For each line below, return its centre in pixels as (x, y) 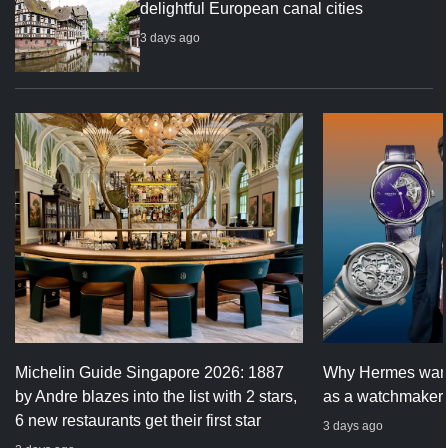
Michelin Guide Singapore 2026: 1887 (149, 373)
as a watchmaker (383, 397)
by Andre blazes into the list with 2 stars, (156, 397)
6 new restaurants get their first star (138, 421)
